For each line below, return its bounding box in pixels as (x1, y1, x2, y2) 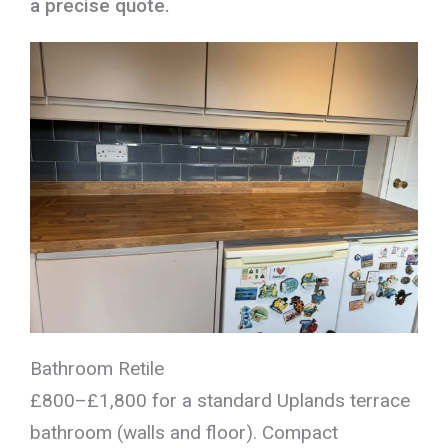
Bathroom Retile (30, 356, 164, 380)
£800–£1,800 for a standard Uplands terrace (30, 388, 410, 412)
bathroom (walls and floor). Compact (30, 420, 338, 444)
